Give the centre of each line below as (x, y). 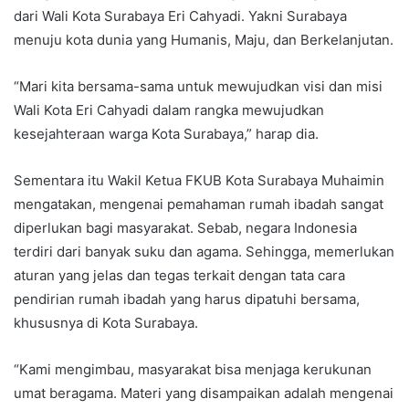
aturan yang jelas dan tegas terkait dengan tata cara (179, 275)
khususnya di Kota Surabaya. (106, 322)
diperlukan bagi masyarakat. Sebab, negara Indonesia (185, 227)
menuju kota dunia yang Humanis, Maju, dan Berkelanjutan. (204, 39)
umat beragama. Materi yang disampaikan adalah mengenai (204, 393)
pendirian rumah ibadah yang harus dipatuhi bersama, (187, 299)
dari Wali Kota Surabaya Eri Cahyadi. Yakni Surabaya (180, 16)
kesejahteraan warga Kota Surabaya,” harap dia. (166, 133)
